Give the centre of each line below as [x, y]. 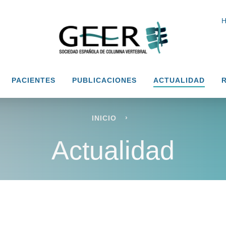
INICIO [104, 118]
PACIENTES [33, 80]
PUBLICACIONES [104, 80]
